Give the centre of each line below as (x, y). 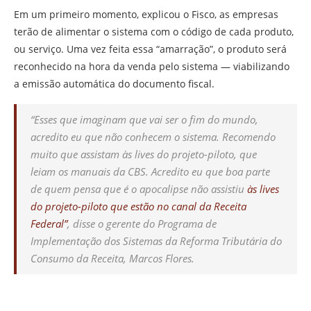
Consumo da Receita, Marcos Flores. (112, 259)
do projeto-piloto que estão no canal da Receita (138, 207)
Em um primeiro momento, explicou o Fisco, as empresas (146, 15)
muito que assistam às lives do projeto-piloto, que (144, 154)
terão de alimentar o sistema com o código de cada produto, (154, 32)
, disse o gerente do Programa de (142, 224)
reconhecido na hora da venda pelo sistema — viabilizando (152, 67)
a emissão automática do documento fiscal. (114, 84)
